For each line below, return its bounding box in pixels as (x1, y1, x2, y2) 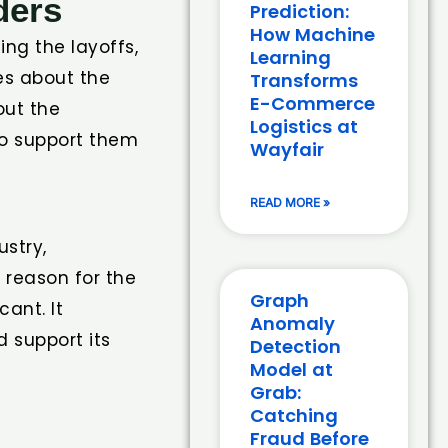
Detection (250, 334, 342, 360)
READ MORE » (250, 195, 331, 211)
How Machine (250, 22, 376, 48)
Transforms (250, 68, 359, 94)
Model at (250, 357, 334, 383)
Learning (250, 45, 332, 71)
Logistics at (250, 114, 359, 140)
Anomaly (250, 311, 336, 337)
